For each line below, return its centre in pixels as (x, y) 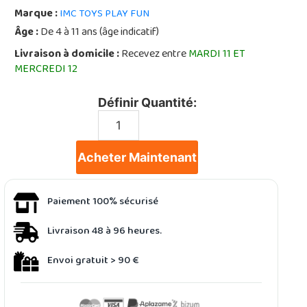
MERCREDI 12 (46, 70)
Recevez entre (154, 55)
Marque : (36, 14)
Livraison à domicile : (67, 55)
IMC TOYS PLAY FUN (105, 14)
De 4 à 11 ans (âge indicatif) (99, 33)
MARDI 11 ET (217, 55)
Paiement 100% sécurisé (103, 202)
